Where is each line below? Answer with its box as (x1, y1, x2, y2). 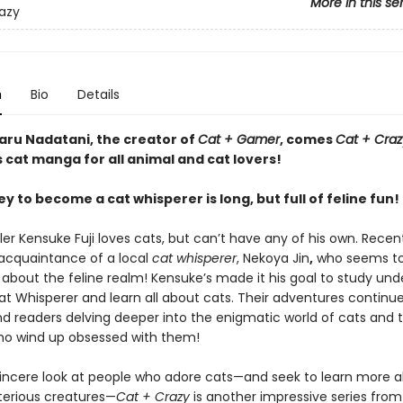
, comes (279, 130, 336, 148)
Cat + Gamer (197, 130, 280, 148)
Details (76, 85, 120, 103)
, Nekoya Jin (236, 249, 309, 267)
